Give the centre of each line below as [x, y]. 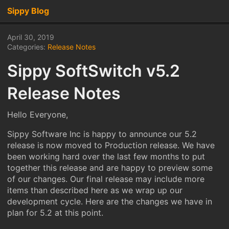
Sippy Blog [28, 11]
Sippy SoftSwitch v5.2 [94, 71]
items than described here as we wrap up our [95, 190]
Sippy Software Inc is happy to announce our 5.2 [102, 134]
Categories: [27, 47]
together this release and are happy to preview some [110, 168]
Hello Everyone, [38, 114]
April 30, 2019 [31, 37]
